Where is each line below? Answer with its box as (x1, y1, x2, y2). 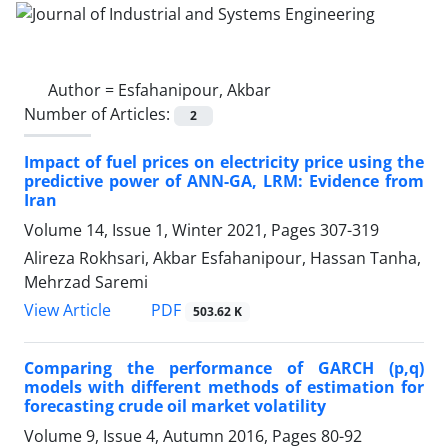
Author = (48, 78, 118, 101)
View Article (24, 299, 111, 321)
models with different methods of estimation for (24, 376, 424, 399)
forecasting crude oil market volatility (24, 395, 326, 418)
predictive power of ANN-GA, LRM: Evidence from (24, 169, 424, 192)
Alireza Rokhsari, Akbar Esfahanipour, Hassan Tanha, (24, 246, 421, 269)
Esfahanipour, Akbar (118, 78, 271, 101)
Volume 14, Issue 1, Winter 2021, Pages (24, 218, 320, 241)
